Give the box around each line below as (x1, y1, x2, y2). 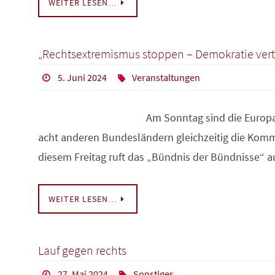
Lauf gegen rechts (38, 242, 126, 258)
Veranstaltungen (132, 71, 201, 84)
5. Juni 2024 (57, 71, 107, 84)
